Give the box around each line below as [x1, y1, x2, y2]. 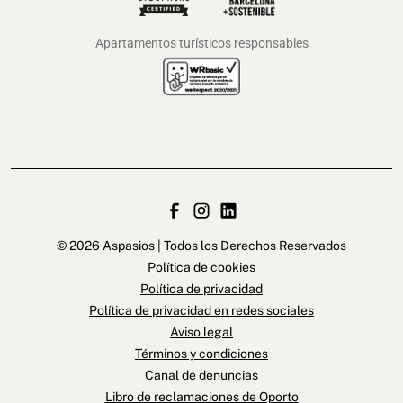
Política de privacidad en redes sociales [89, 302, 314, 318]
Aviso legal [170, 324, 233, 339]
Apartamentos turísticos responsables [94, 35, 309, 50]
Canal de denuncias [145, 367, 258, 382]
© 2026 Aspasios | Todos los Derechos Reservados [57, 237, 346, 253]
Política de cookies [148, 259, 255, 274]
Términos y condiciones [135, 345, 268, 361]
